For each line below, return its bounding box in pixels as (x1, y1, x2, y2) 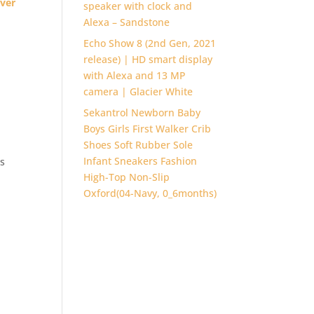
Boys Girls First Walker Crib (83, 122, 212, 135)
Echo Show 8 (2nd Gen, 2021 (83, 36, 217, 50)
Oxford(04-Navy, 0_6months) (83, 186, 217, 200)
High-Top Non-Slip (83, 170, 170, 184)
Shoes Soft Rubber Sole (83, 138, 193, 151)
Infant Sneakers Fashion (83, 154, 198, 168)
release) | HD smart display (83, 53, 213, 66)
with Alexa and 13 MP (83, 69, 186, 82)
